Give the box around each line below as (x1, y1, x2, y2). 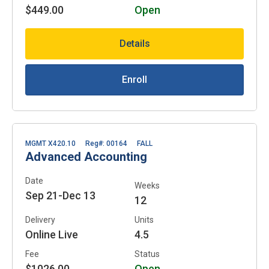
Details (119, 37, 150, 49)
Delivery (25, 214, 55, 225)
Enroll (122, 73, 147, 85)
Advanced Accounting (25, 149, 147, 164)
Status (134, 249, 160, 259)
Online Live (25, 228, 78, 241)
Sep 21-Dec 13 (25, 189, 95, 202)
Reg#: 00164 (85, 139, 127, 148)
